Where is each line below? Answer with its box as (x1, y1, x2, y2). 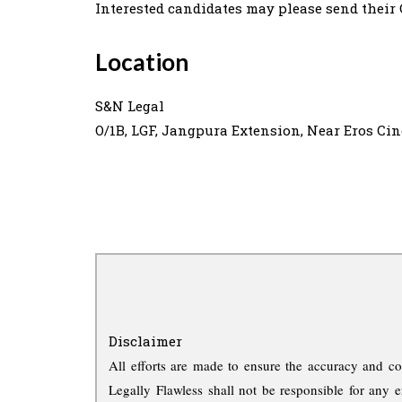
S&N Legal (95, 96, 164, 115)
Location (95, 47, 188, 76)
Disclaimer (109, 331, 183, 350)
